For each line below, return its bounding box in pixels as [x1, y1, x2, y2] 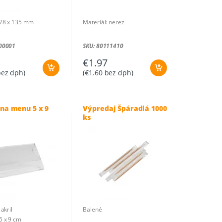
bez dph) [102, 67, 133, 77]
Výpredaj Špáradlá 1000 [83, 103, 167, 113]
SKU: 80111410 [83, 41, 123, 50]
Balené [83, 205, 102, 214]
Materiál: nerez [83, 17, 124, 26]
